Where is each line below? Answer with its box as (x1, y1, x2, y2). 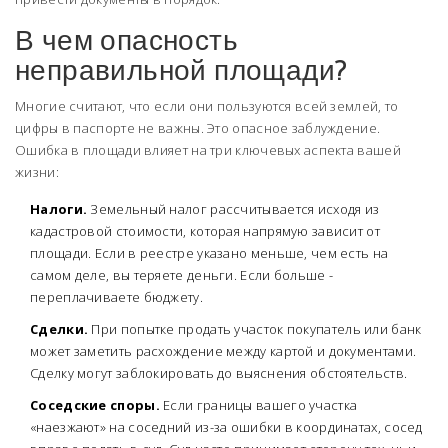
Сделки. (30, 320, 89, 339)
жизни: (15, 163, 59, 182)
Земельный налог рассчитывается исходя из (87, 200, 380, 219)
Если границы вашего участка (159, 396, 358, 415)
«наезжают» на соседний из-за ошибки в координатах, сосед (30, 418, 423, 437)
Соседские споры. (30, 396, 160, 415)
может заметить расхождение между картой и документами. (30, 342, 417, 361)
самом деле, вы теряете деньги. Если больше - (30, 266, 334, 285)
